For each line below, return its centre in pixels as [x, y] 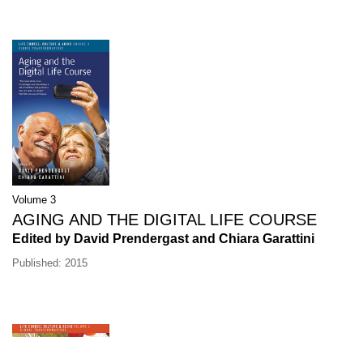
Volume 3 [34, 200]
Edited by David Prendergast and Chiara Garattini [163, 239]
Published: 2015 [50, 263]
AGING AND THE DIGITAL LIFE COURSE [164, 220]
